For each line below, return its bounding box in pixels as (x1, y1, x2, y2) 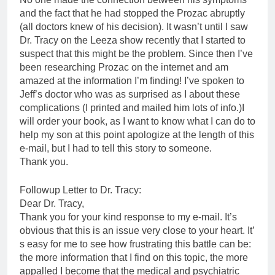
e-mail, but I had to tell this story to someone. (20, 142, 212, 153)
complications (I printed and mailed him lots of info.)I (20, 102, 244, 113)
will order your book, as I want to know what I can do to (20, 115, 255, 126)
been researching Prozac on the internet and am (20, 61, 228, 72)
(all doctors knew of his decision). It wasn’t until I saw (20, 21, 248, 32)
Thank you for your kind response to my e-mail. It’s (20, 211, 237, 222)
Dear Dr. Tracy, (20, 198, 84, 209)
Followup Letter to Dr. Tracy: (20, 184, 141, 195)
